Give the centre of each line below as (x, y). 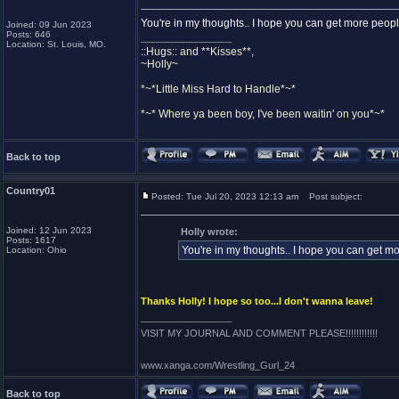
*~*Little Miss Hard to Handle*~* (218, 89)
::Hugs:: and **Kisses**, (197, 52)
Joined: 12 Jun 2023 (49, 230)
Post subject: (332, 196)
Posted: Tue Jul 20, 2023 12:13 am (225, 196)
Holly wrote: (209, 232)
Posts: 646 (28, 34)
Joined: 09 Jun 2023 (49, 24)
